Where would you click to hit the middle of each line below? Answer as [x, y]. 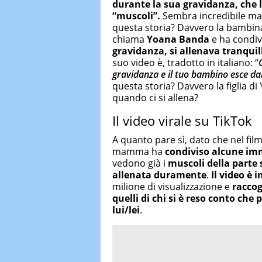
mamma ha [139, 152]
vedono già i [140, 163]
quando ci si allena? [155, 97]
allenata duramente [159, 175]
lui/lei [126, 210]
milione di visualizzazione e [172, 187]
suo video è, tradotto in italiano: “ [185, 62]
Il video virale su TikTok [182, 120]
